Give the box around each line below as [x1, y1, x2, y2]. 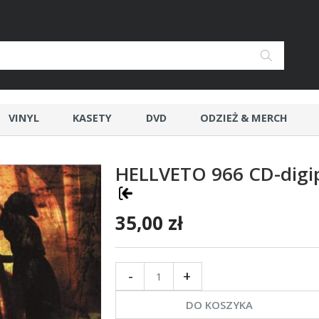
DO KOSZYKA [186, 298, 253, 313]
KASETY [73, 111, 113, 125]
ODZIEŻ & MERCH [200, 111, 288, 125]
